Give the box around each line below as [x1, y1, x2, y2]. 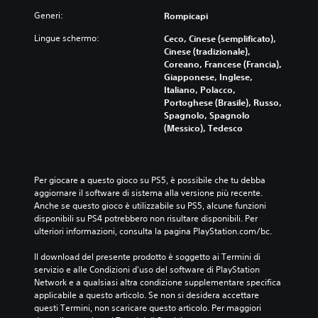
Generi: [34, 9, 63, 21]
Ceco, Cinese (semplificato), [164, 33, 276, 44]
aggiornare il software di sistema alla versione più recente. [34, 187, 263, 199]
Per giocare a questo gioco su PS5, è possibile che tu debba [34, 174, 265, 186]
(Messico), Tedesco [164, 122, 243, 133]
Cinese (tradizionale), [164, 45, 251, 57]
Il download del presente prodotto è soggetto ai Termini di [34, 251, 261, 263]
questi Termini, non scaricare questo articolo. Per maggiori [34, 302, 261, 314]
